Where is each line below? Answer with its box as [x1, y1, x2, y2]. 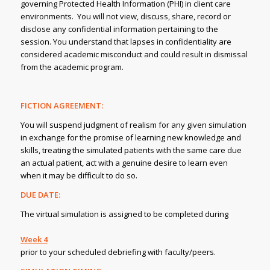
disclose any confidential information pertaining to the [20, 23, 218, 34]
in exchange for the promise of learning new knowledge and [20, 131, 241, 143]
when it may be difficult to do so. [20, 169, 141, 181]
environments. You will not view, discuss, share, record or [20, 10, 231, 22]
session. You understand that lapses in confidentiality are [20, 36, 231, 47]
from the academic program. [20, 61, 125, 72]
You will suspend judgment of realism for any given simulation [20, 119, 246, 130]
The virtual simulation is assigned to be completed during [20, 208, 228, 219]
